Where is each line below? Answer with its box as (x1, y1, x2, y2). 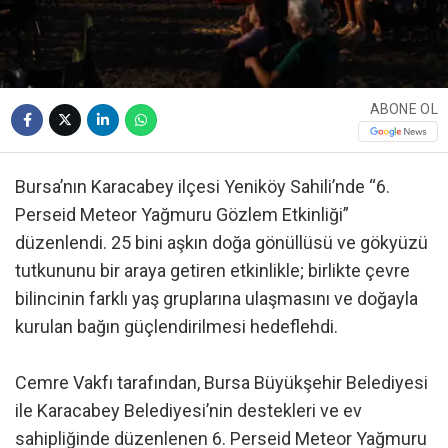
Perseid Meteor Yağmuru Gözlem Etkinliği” (15, 204, 349, 226)
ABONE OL (369, 101, 438, 117)
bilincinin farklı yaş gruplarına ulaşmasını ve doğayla (15, 288, 418, 310)
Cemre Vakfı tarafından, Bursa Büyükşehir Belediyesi (15, 372, 428, 394)
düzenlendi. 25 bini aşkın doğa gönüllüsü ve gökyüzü (15, 232, 428, 254)
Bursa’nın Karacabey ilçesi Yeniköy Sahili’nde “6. (15, 176, 390, 198)
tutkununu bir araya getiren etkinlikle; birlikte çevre (15, 260, 410, 282)
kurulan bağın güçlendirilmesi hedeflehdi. (15, 316, 338, 338)
